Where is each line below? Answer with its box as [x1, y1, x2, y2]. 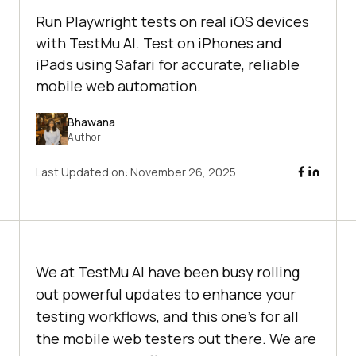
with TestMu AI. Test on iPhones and [36, 33, 282, 53]
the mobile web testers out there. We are [36, 329, 316, 349]
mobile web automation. [36, 76, 201, 96]
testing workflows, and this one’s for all [36, 307, 299, 327]
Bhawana [68, 114, 115, 130]
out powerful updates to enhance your [36, 284, 296, 304]
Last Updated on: [36, 164, 130, 180]
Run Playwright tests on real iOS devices [36, 12, 309, 32]
